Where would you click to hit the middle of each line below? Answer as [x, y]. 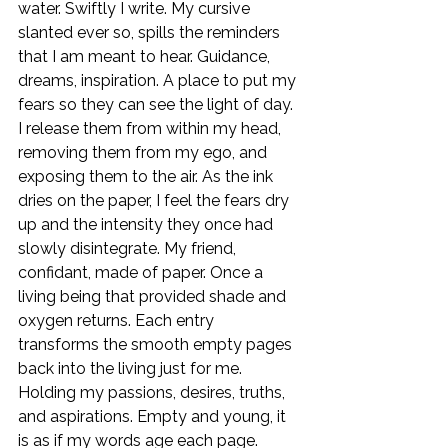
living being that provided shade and [154, 297]
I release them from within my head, [151, 129]
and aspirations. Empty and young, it [154, 417]
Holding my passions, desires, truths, [153, 393]
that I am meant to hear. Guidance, [146, 57]
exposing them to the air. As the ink [147, 177]
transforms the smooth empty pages [157, 345]
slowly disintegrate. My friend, [129, 249]
